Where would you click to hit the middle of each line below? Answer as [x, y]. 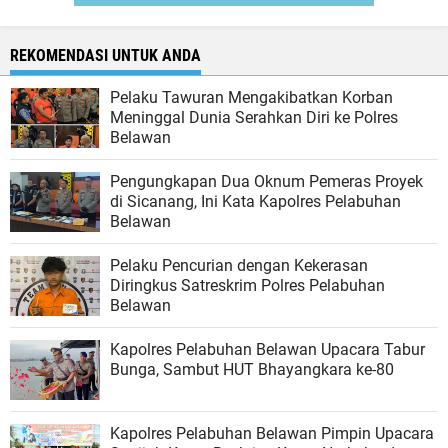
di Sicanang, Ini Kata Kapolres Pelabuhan [255, 202]
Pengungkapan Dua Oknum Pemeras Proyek [266, 182]
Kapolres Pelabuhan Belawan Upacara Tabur [267, 350]
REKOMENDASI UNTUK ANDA [105, 56]
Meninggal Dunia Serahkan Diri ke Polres [254, 118]
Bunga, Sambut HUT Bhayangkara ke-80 [252, 370]
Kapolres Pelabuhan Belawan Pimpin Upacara [272, 434]
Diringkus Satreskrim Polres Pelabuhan [247, 286]
